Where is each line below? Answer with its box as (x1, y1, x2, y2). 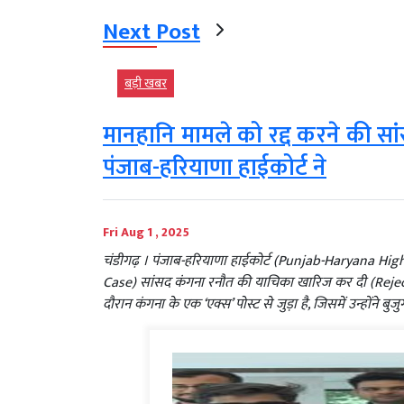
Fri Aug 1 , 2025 (103, 222, 189, 243)
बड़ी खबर (124, 73, 167, 95)
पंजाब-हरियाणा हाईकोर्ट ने (103, 149, 326, 188)
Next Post (103, 14, 200, 51)
